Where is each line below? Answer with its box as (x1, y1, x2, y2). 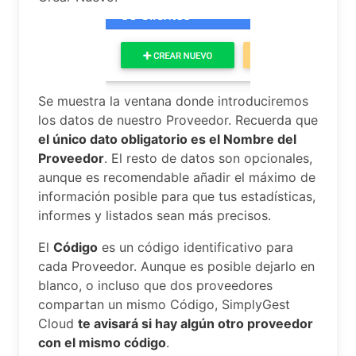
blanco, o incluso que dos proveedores (38, 277, 273, 293)
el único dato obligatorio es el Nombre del (38, 131, 296, 147)
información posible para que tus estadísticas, (38, 188, 315, 204)
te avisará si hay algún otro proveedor (78, 315, 313, 331)
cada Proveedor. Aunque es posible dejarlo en (38, 258, 315, 274)
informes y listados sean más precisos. (38, 207, 271, 223)
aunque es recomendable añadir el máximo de (38, 169, 315, 185)
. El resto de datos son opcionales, (104, 150, 312, 166)
